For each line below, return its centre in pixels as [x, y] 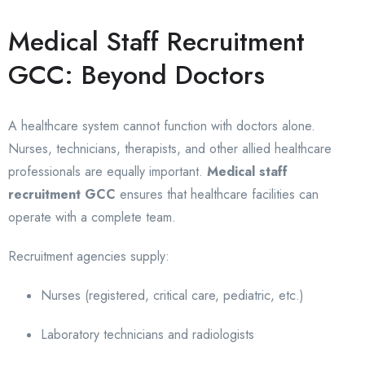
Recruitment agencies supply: [89, 257]
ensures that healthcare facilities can [217, 195]
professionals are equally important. [108, 172]
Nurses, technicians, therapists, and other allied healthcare [170, 149]
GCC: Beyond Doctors [136, 75]
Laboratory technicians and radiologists [147, 335]
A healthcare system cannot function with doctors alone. [162, 126]
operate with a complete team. [92, 218]
